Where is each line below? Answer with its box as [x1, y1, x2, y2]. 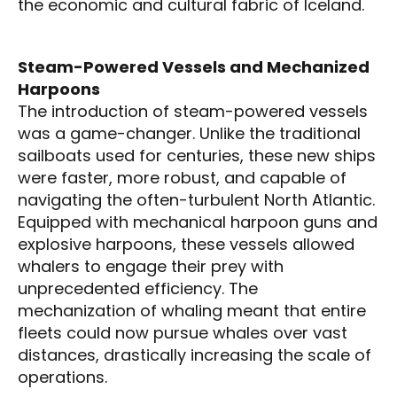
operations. [18, 365, 107, 388]
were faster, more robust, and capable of [18, 166, 346, 189]
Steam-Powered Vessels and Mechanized [18, 55, 370, 78]
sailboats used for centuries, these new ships [18, 144, 376, 167]
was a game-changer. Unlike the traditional [18, 121, 361, 144]
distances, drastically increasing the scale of [18, 343, 371, 366]
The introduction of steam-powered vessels [18, 99, 368, 122]
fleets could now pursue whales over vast [18, 321, 347, 344]
